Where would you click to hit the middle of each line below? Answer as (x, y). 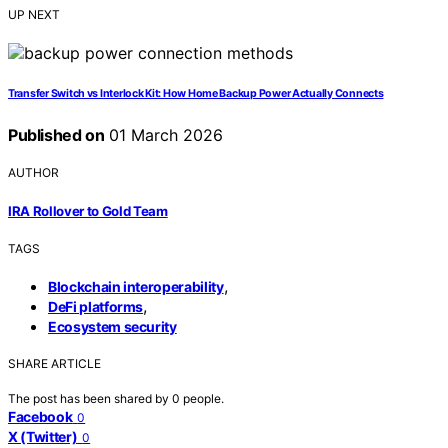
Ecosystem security (112, 326)
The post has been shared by (90, 398)
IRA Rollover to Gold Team (88, 210)
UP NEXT (34, 15)
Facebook (40, 416)
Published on (56, 135)
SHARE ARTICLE (54, 363)
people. (203, 398)
